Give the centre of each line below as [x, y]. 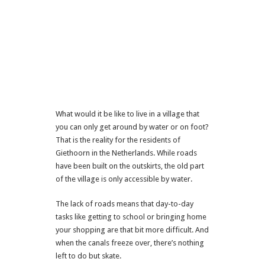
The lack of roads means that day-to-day [125, 203]
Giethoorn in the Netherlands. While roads [126, 153]
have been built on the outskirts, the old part [130, 166]
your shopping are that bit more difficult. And [132, 230]
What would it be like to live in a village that [127, 114]
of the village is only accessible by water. [124, 179]
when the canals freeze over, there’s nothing [130, 243]
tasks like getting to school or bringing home [131, 216]
